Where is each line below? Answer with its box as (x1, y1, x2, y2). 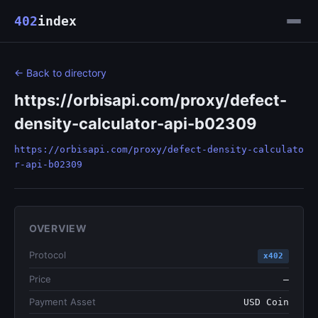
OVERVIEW (29, 222, 87, 234)
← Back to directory (14, 67, 106, 79)
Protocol (29, 249, 66, 261)
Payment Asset (29, 296, 96, 307)
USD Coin (243, 297, 289, 307)
